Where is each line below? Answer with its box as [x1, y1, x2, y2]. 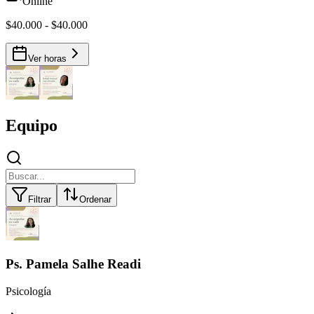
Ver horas [28, 53, 67, 64]
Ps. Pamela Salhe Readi [6, 256, 141, 271]
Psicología [6, 285, 51, 297]
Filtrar [28, 194, 51, 205]
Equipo [6, 116, 57, 135]
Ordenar [79, 194, 111, 205]
